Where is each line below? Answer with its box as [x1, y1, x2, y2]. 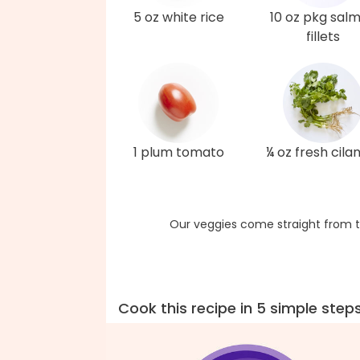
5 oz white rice [133, 8, 224, 27]
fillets [306, 27, 340, 46]
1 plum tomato [133, 143, 224, 162]
